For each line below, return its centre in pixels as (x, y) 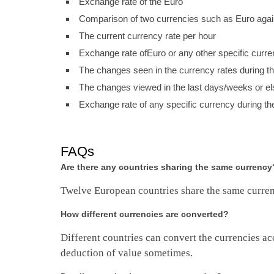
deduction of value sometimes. (126, 253)
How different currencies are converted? (144, 214)
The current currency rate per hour (147, 36)
